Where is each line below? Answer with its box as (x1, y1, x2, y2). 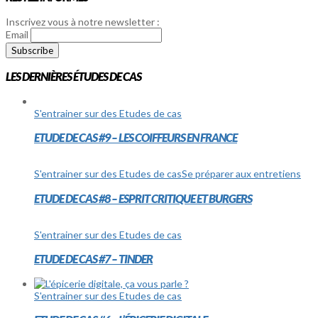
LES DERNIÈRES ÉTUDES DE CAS (6, 70, 141, 84)
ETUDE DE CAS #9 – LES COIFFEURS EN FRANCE (34, 130, 237, 144)
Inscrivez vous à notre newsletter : (6, 15, 160, 28)
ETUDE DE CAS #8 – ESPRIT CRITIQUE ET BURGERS (34, 191, 252, 205)
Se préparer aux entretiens (182, 168, 301, 180)
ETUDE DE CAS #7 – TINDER (34, 252, 153, 266)
